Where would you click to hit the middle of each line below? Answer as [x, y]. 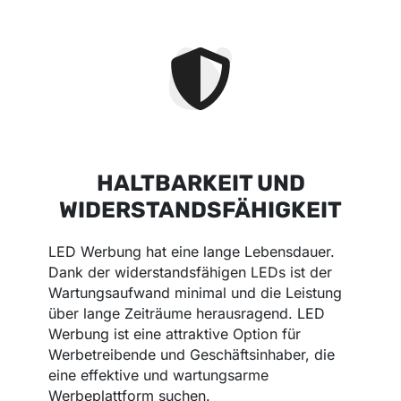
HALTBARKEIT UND [200, 183]
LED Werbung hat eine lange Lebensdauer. [192, 252]
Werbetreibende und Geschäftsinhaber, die [192, 355]
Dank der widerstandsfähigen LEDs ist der [191, 273]
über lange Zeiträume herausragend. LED [187, 314]
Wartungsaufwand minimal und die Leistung [196, 293]
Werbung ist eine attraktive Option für [175, 334]
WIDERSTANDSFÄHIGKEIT [200, 210]
